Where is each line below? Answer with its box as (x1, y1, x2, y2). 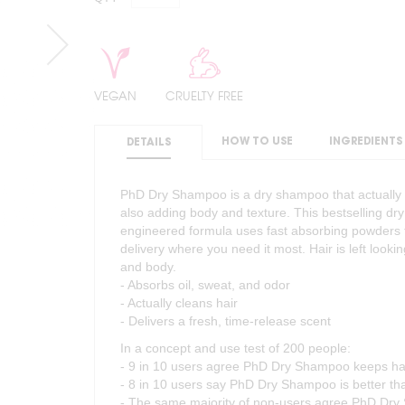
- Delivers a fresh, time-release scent (120, 313, 331, 328)
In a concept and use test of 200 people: (120, 340, 351, 355)
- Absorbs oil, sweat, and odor (120, 277, 290, 292)
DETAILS (126, 136, 171, 148)
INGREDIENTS (328, 135, 402, 147)
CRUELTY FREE (165, 88, 243, 103)
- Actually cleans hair (120, 295, 238, 310)
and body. (120, 259, 176, 274)
